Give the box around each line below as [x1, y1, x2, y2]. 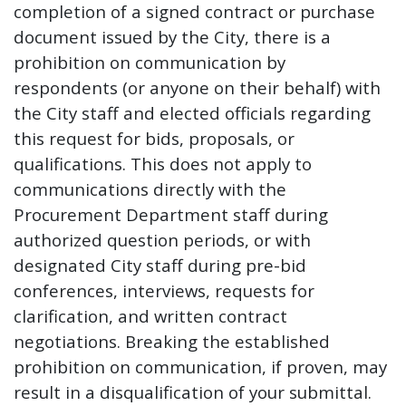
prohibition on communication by [14, 50, 285, 73]
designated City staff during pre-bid [14, 253, 306, 276]
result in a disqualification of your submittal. [14, 380, 372, 403]
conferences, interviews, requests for [14, 278, 314, 302]
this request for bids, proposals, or [14, 126, 295, 150]
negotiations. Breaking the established [14, 329, 330, 353]
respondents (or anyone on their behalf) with [14, 75, 381, 99]
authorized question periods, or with [14, 227, 311, 251]
